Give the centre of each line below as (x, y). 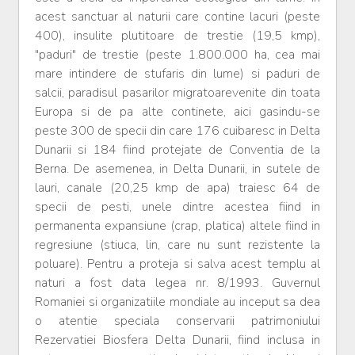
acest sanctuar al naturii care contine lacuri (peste (177, 17)
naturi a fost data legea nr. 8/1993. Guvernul (177, 283)
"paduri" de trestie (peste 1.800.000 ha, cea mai (177, 55)
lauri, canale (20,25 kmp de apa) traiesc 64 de (177, 188)
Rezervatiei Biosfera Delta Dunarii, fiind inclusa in (177, 340)
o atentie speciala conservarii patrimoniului (177, 321)
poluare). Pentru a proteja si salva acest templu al (177, 264)
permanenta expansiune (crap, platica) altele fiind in (177, 226)
